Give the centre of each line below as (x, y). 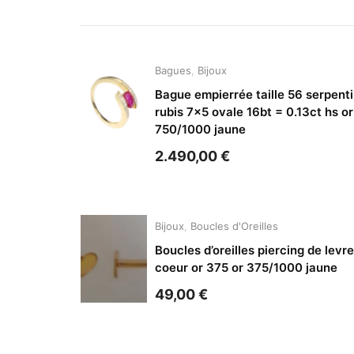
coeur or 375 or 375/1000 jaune (246, 267)
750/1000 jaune (200, 129)
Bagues (173, 70)
